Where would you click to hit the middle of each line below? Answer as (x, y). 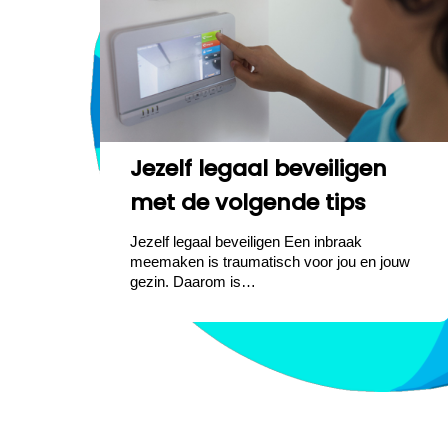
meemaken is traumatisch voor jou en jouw (270, 261)
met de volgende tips (248, 202)
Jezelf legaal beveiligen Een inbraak (246, 241)
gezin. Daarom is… (193, 281)
